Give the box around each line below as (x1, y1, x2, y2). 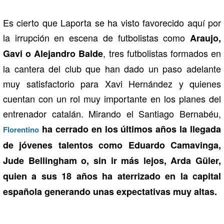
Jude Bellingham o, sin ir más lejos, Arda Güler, (3, 153, 221, 167)
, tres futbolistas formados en (103, 46, 221, 59)
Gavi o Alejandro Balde (3, 46, 103, 60)
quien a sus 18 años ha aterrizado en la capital (3, 169, 221, 182)
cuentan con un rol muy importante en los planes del (3, 91, 221, 105)
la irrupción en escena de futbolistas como (3, 30, 185, 44)
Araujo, (185, 31, 221, 44)
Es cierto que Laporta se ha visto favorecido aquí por (3, 15, 221, 29)
